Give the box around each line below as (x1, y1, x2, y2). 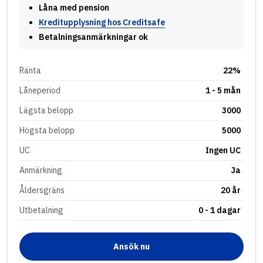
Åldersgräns (19, 185, 65, 196)
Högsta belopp (19, 125, 75, 136)
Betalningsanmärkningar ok (39, 32, 148, 43)
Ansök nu (113, 241, 150, 252)
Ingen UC (205, 145, 241, 156)
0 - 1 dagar (198, 205, 241, 216)
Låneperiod (19, 85, 60, 96)
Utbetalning (19, 205, 63, 216)
